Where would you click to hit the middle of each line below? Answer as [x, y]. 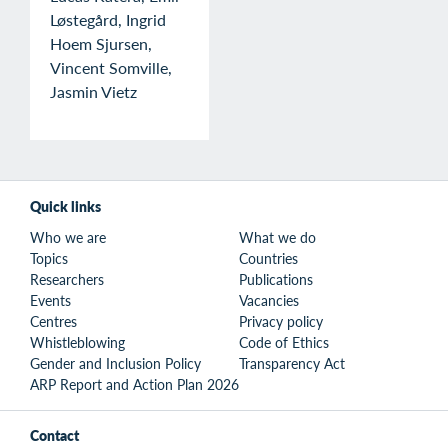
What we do [277, 237]
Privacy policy [281, 321]
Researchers [67, 279]
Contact [54, 435]
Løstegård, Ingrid [108, 20]
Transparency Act [292, 363]
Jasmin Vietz [93, 92]
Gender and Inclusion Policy [115, 363]
